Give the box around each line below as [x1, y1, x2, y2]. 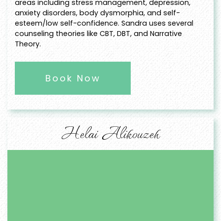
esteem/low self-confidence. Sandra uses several [15, 18, 193, 29]
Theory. [15, 39, 41, 49]
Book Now [45, 72, 101, 85]
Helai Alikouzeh [61, 120, 160, 145]
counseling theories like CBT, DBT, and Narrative [15, 29, 182, 39]
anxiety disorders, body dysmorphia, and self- [15, 8, 180, 18]
